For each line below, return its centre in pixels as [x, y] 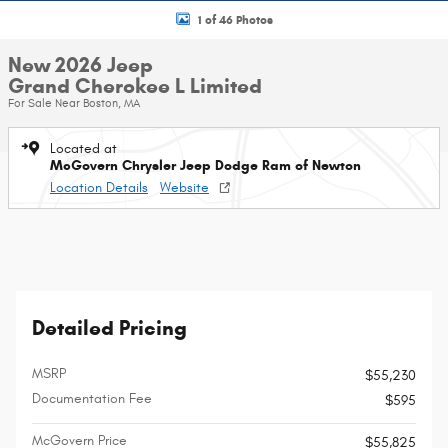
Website [184, 187]
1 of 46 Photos [235, 19]
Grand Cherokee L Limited [135, 86]
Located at [83, 148]
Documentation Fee [92, 398]
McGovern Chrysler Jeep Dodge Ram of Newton [205, 165]
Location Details [99, 187]
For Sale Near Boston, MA [74, 103]
